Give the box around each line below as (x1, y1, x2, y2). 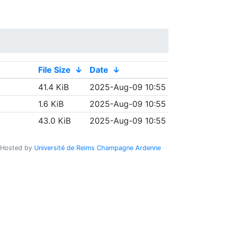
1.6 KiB (38, 99, 64, 109)
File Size (38, 65, 71, 75)
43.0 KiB (38, 116, 71, 126)
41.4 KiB (38, 82, 69, 92)
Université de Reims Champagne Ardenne (34, 144, 161, 152)
